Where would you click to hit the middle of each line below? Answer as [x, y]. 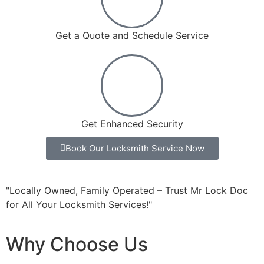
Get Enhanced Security [132, 123]
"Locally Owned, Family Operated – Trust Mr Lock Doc [127, 190]
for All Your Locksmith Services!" [79, 204]
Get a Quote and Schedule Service [132, 35]
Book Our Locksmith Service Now [135, 148]
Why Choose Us [77, 244]
